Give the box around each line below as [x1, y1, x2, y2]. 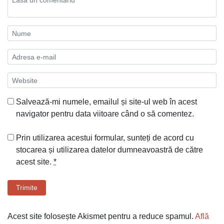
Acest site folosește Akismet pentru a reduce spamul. [7, 212, 195, 221]
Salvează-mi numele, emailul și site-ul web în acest [16, 97, 197, 106]
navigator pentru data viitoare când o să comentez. [16, 109, 194, 118]
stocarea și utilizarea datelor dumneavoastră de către [16, 145, 203, 154]
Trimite [16, 183, 37, 192]
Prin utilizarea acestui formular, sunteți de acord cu [16, 133, 194, 142]
